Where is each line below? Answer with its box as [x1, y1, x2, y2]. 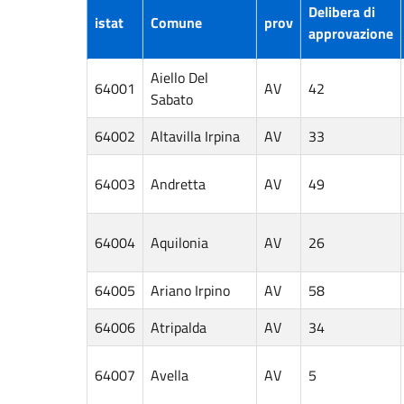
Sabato [151, 87, 193, 110]
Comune [151, 11, 202, 33]
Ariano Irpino [151, 279, 230, 301]
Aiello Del [151, 66, 208, 88]
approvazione [308, 22, 393, 44]
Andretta [151, 172, 206, 195]
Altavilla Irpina [151, 124, 240, 147]
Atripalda [151, 316, 207, 338]
